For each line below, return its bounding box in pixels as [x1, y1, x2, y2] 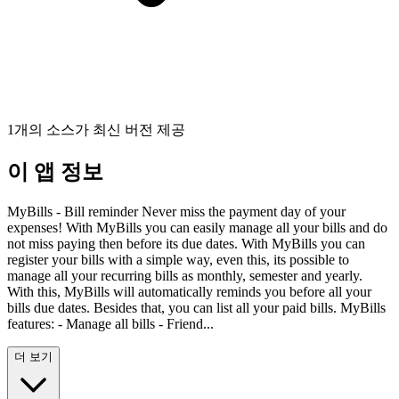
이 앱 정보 [7, 160, 103, 184]
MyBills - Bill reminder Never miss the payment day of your [7, 204, 346, 220]
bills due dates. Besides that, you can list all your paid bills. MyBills [7, 300, 386, 316]
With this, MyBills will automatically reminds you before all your [7, 284, 371, 300]
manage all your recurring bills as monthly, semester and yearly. [7, 268, 362, 284]
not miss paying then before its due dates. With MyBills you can [7, 236, 365, 252]
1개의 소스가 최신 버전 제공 [7, 122, 185, 138]
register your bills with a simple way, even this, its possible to [7, 252, 349, 268]
